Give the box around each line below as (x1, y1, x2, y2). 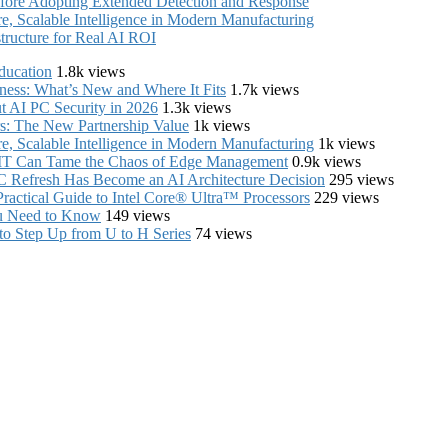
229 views (314, 188, 379, 206)
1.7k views (230, 80, 299, 98)
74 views (195, 224, 252, 242)
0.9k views (292, 152, 361, 170)
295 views (329, 170, 394, 188)
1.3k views (162, 98, 231, 116)
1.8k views (56, 62, 125, 80)
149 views (105, 206, 170, 224)
